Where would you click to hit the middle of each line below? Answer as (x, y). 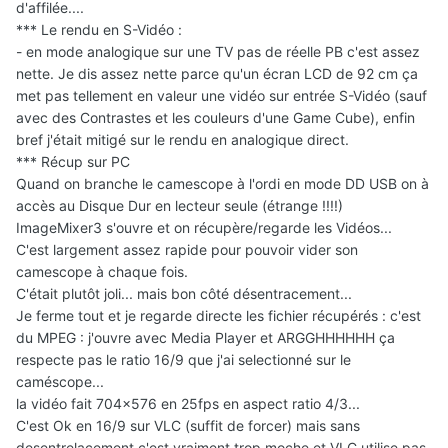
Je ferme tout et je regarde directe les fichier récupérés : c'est (218, 315)
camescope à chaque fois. (102, 271)
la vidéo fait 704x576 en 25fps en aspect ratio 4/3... (188, 403)
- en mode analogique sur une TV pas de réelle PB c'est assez (218, 51)
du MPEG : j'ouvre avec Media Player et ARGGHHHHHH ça (205, 337)
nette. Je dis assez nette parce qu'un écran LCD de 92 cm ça (217, 73)
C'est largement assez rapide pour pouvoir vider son (187, 249)
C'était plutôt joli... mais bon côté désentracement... (184, 293)
